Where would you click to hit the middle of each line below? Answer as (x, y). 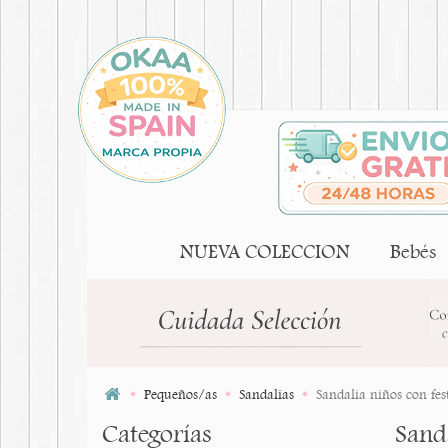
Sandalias (266, 394)
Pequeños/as (180, 394)
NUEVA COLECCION (265, 252)
